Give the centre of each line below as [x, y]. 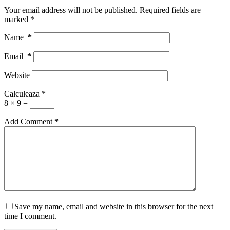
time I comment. [30, 216]
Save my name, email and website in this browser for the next [114, 206]
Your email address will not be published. [71, 10]
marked [17, 19]
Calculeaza [22, 93]
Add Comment [28, 121]
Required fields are [170, 10]
